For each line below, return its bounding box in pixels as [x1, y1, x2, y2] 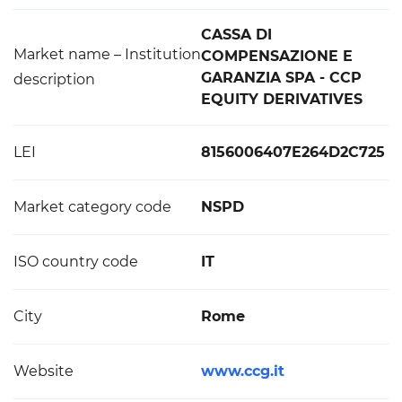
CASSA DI [201, 26, 272, 43]
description [13, 71, 95, 88]
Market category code [13, 198, 171, 215]
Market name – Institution [13, 46, 201, 63]
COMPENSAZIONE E [201, 48, 353, 65]
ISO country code [13, 253, 138, 270]
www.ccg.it [201, 363, 284, 380]
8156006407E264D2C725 [201, 144, 385, 161]
